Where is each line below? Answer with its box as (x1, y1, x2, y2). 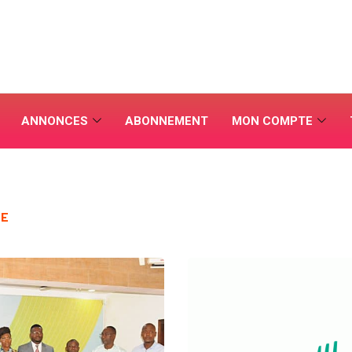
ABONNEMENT (125, 114, 208, 128)
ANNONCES (21, 114, 88, 128)
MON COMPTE (232, 114, 313, 128)
